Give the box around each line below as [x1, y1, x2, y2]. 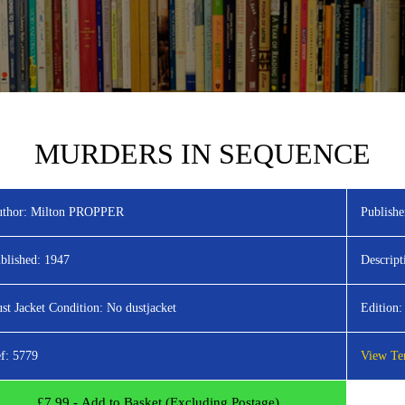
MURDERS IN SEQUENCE [34, 137, 371, 171]
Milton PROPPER [27, 205, 125, 220]
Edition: [360, 301, 402, 316]
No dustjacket [103, 301, 177, 316]
